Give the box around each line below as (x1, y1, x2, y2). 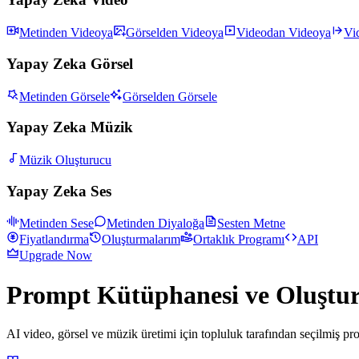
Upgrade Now (19, 248, 92, 263)
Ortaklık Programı (193, 232, 284, 247)
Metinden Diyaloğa (107, 216, 204, 231)
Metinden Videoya (19, 26, 113, 40)
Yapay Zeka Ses (6, 182, 111, 200)
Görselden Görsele (123, 89, 217, 103)
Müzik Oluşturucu (19, 152, 111, 167)
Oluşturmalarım (102, 232, 180, 247)
